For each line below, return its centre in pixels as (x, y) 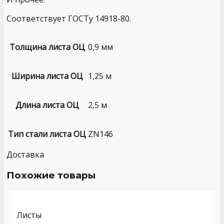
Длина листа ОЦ (47, 105)
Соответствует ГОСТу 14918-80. (69, 19)
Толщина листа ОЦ (47, 47)
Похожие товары (51, 175)
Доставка (25, 155)
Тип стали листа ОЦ (47, 134)
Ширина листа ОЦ (47, 76)
